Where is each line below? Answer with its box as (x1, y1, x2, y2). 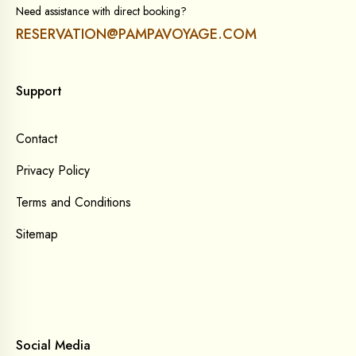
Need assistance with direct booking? (16, 3, 187, 20)
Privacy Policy (16, 161, 90, 180)
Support (16, 82, 62, 101)
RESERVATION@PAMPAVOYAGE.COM (16, 24, 257, 45)
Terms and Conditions (16, 193, 131, 212)
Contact (16, 130, 57, 149)
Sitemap (16, 225, 58, 244)
